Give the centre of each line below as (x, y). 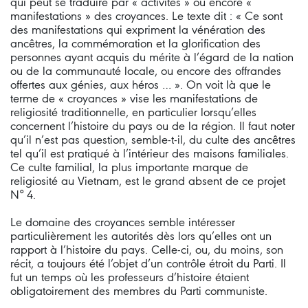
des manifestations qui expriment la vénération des (138, 30)
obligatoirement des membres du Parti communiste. (139, 291)
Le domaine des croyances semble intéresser (123, 222)
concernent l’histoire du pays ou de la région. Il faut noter (153, 126)
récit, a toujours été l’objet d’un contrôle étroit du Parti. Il (148, 263)
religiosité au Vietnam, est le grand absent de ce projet (148, 181)
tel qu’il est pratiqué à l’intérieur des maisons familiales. (150, 153)
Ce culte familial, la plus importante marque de (129, 167)
